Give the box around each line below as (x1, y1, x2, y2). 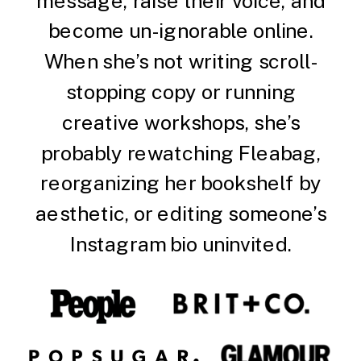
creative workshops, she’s (62, 110, 301, 135)
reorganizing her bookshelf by (40, 171, 322, 196)
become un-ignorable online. (48, 19, 314, 44)
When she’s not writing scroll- (44, 49, 318, 73)
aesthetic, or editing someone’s (35, 201, 327, 226)
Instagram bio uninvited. (69, 232, 293, 256)
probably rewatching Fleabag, (41, 140, 322, 165)
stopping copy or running (65, 80, 297, 104)
